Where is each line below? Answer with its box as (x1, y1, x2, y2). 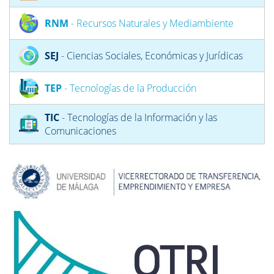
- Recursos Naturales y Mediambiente (68, 16, 234, 30)
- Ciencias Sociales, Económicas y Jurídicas (59, 48, 243, 62)
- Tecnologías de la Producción (62, 81, 196, 95)
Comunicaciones (45, 124, 116, 138)
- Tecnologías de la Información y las (59, 110, 217, 124)
